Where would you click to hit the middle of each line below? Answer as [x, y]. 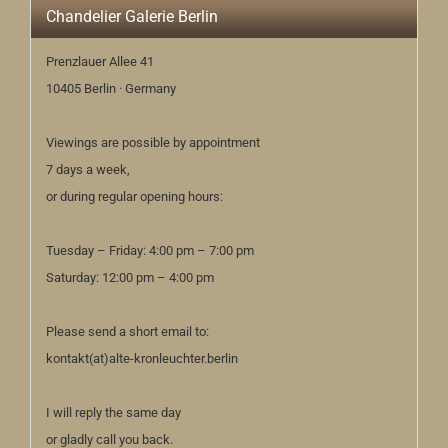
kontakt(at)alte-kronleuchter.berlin [142, 358]
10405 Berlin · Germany [111, 88]
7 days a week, [88, 169]
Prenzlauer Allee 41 [100, 61]
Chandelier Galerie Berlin [132, 16]
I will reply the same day [113, 412]
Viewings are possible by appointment [153, 142]
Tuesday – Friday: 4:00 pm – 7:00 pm [150, 250]
